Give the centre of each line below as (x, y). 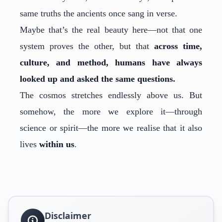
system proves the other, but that (87, 46)
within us (57, 144)
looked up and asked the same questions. (98, 79)
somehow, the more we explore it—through (111, 111)
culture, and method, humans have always (111, 62)
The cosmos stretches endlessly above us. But (111, 95)
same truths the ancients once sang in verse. (99, 13)
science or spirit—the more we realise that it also (111, 128)
